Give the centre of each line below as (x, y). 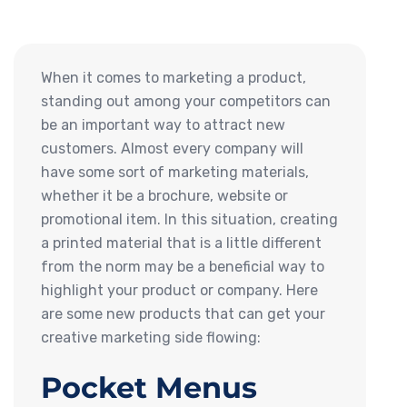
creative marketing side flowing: (151, 337)
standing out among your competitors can (186, 101)
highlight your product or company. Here (179, 290)
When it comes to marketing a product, (174, 77)
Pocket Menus (149, 387)
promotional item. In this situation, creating (189, 219)
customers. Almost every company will (172, 148)
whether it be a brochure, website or (164, 195)
